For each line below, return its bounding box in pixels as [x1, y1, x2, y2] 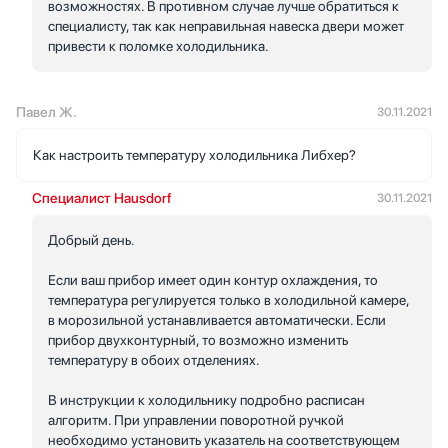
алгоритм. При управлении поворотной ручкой [48, 411, 344, 428]
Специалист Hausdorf [32, 189, 172, 206]
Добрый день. [48, 231, 135, 248]
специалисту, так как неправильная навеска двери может [48, 17, 404, 34]
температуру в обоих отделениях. [48, 351, 260, 368]
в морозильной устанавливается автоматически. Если [48, 311, 386, 328]
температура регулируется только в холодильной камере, [48, 291, 410, 308]
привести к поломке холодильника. [48, 37, 269, 54]
